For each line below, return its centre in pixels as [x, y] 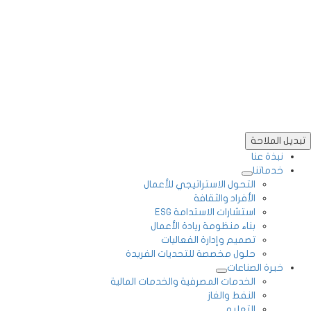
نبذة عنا [267, 156]
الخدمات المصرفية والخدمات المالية [183, 281]
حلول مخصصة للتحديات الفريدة [191, 253]
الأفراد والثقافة [225, 198]
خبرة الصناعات [255, 267]
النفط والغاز [232, 295]
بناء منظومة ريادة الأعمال [203, 226]
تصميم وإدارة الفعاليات [208, 239]
